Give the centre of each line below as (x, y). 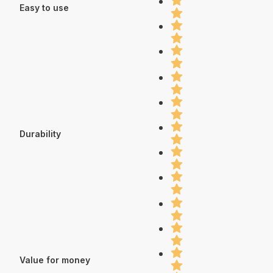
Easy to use (44, 7)
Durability (40, 133)
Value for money (55, 260)
